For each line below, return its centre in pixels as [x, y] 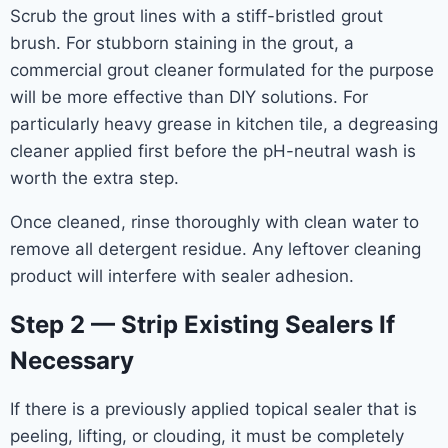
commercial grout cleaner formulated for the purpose [222, 69]
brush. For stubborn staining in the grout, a [182, 42]
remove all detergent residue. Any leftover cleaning [215, 248]
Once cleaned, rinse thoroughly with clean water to [214, 221]
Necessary [72, 360]
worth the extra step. [94, 177]
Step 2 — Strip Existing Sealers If [202, 324]
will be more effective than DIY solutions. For [189, 96]
